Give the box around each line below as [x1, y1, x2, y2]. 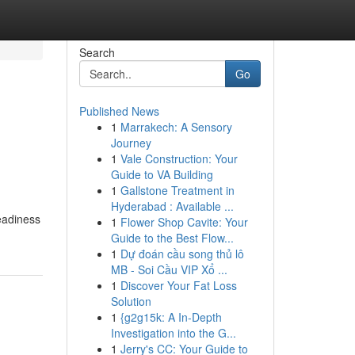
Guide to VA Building [110, 166, 213, 182]
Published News [78, 103, 159, 119]
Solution [110, 293, 151, 309]
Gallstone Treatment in [120, 182, 235, 198]
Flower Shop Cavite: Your [120, 214, 248, 230]
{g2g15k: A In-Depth [120, 309, 222, 325]
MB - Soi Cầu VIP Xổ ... [110, 261, 227, 277]
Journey [110, 135, 151, 151]
